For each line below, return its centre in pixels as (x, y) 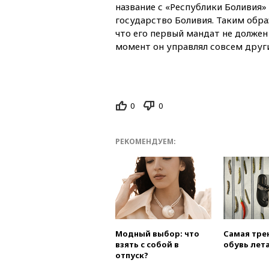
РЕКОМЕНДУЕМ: (146, 142)
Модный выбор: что (157, 234)
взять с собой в (147, 245)
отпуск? (132, 255)
